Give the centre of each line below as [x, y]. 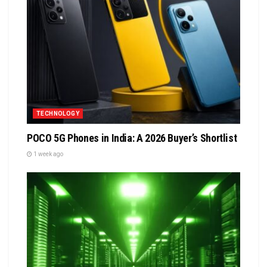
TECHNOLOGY [58, 114]
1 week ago [48, 154]
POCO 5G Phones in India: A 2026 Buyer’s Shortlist [132, 138]
